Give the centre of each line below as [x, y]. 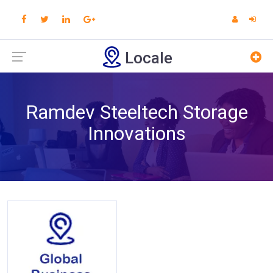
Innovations [136, 133]
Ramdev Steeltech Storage [136, 112]
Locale [148, 58]
